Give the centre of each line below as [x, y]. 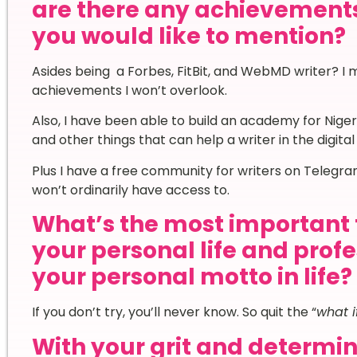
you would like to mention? [188, 37]
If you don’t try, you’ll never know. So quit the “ [174, 312]
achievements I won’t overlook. [131, 91]
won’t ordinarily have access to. [130, 190]
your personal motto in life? [192, 277]
